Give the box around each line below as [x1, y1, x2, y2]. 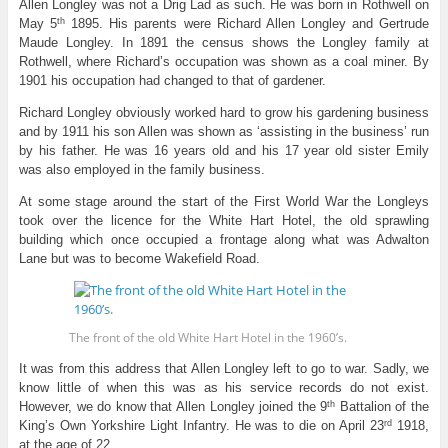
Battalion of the [335, 399, 430, 415]
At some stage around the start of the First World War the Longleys [18, 194, 430, 210]
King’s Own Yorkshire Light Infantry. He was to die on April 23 [18, 418, 385, 434]
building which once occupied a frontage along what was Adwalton [18, 232, 430, 248]
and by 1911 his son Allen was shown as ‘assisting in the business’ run [18, 124, 430, 140]
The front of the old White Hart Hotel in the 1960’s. [69, 329, 347, 347]
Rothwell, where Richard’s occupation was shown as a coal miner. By [18, 54, 430, 70]
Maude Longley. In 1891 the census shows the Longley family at [18, 35, 430, 51]
